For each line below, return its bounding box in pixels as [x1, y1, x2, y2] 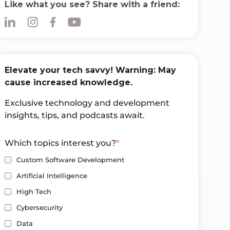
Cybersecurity [16, 203, 63, 212]
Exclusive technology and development [5, 98, 170, 108]
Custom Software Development [16, 155, 124, 164]
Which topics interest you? [5, 138, 117, 148]
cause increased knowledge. [5, 78, 133, 88]
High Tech [16, 187, 51, 196]
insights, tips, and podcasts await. [5, 110, 145, 121]
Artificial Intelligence [16, 171, 87, 180]
